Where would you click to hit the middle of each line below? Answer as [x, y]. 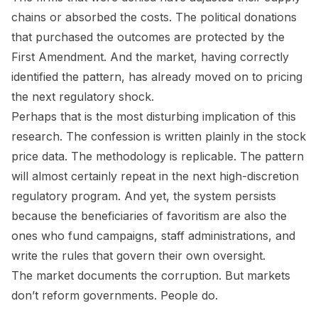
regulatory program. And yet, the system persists [144, 196]
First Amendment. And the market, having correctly [150, 56]
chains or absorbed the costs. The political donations [154, 17]
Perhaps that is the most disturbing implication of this [154, 116]
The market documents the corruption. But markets [151, 275]
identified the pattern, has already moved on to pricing [157, 76]
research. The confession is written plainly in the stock [159, 136]
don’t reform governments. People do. [115, 295]
